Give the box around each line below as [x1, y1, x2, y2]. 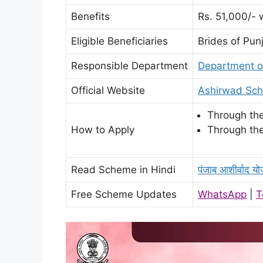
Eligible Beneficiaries [71, 35, 168, 47]
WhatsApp [198, 188, 247, 200]
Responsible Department [71, 59, 188, 72]
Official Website [71, 84, 145, 96]
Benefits [71, 10, 110, 22]
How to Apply [71, 123, 134, 136]
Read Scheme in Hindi [71, 163, 176, 176]
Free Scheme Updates [71, 188, 177, 200]
